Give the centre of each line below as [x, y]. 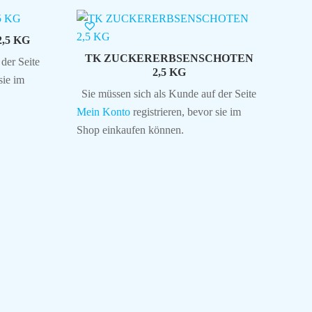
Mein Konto [103, 111]
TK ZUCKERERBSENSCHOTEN [169, 58]
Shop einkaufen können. [130, 130]
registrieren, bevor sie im [185, 111]
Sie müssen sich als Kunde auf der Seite [169, 93]
